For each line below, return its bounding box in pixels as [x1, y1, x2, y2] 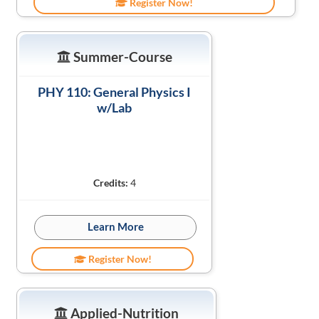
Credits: [93, 177, 128, 189]
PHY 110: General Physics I [38, 84, 192, 100]
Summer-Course [70, 48, 172, 65]
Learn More [87, 220, 144, 233]
